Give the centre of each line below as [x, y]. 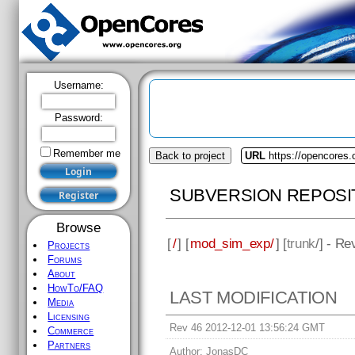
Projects [69, 245]
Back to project [190, 156]
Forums [65, 260]
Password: [78, 118]
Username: [78, 85]
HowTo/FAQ [76, 288]
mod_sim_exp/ [232, 243]
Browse [78, 227]
